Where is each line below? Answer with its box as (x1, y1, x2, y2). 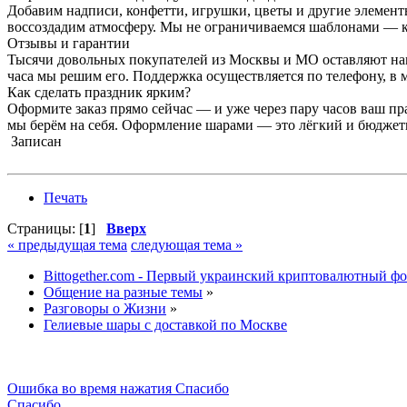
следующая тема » (131, 237, 243, 253)
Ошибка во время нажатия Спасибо (7, 381, 229, 397)
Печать (44, 190, 87, 206)
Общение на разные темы (44, 284, 203, 301)
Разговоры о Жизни (44, 301, 166, 317)
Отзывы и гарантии (7, 35, 130, 52)
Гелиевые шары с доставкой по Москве (44, 317, 287, 333)
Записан (7, 134, 62, 150)
